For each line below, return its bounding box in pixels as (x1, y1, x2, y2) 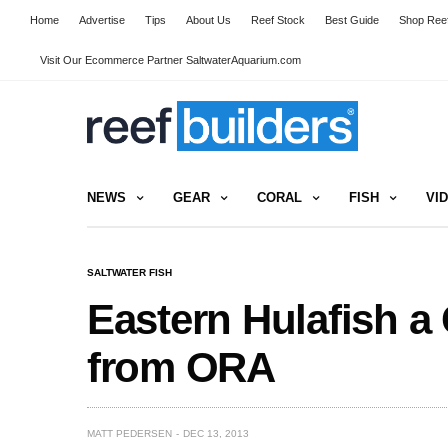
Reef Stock (251, 14, 305, 26)
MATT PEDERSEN (87, 427, 172, 439)
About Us (186, 14, 231, 26)
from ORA (87, 343, 275, 391)
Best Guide (325, 14, 379, 26)
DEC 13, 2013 (183, 427, 249, 439)
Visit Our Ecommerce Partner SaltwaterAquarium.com (40, 54, 301, 66)
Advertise (79, 14, 125, 26)
